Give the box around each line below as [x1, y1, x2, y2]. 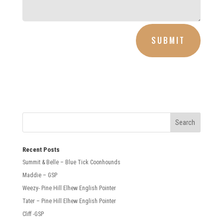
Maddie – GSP [22, 171, 57, 179]
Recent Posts [22, 145, 60, 153]
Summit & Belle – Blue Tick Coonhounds [22, 158, 120, 166]
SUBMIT [151, 34, 186, 46]
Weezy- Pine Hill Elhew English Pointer [22, 184, 116, 192]
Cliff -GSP [22, 210, 44, 218]
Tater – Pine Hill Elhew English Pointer [22, 197, 116, 205]
